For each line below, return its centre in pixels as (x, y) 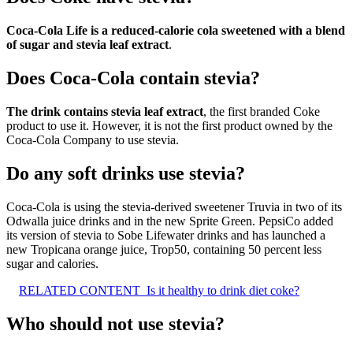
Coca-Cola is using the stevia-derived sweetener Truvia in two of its (174, 206)
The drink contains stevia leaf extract (105, 111)
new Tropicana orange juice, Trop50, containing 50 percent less (164, 249)
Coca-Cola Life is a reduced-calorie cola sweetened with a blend (176, 31)
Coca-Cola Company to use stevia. (93, 139)
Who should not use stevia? (115, 323)
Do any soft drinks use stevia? (126, 173)
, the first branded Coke (262, 111)
